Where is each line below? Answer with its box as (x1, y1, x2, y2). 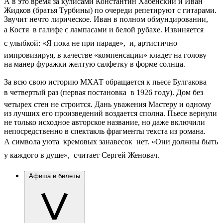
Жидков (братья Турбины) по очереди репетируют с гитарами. (4, 6, 217, 15)
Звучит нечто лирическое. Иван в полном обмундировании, (4, 15, 208, 24)
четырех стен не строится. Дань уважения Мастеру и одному (4, 100, 211, 109)
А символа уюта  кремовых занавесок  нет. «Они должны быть (4, 137, 218, 146)
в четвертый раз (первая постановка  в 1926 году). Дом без (4, 88, 203, 97)
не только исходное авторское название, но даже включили (4, 118, 205, 127)
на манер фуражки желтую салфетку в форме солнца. (4, 60, 185, 69)
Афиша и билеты (29, 172, 80, 180)
